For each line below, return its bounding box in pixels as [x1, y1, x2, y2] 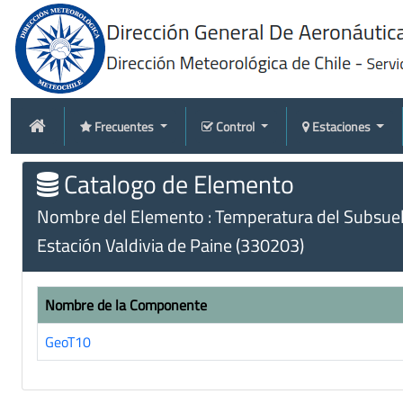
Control [215, 116, 257, 136]
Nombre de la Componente [45, 294, 207, 316]
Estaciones [311, 116, 373, 136]
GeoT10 [45, 331, 91, 353]
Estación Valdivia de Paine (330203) [37, 231, 304, 259]
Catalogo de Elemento [58, 165, 294, 203]
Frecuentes [94, 116, 157, 136]
